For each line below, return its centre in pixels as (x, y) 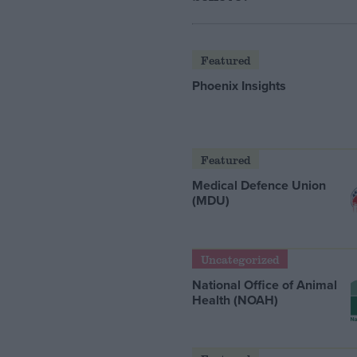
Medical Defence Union (259, 185)
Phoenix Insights (239, 85)
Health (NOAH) (235, 300)
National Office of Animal (265, 284)
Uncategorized (240, 259)
